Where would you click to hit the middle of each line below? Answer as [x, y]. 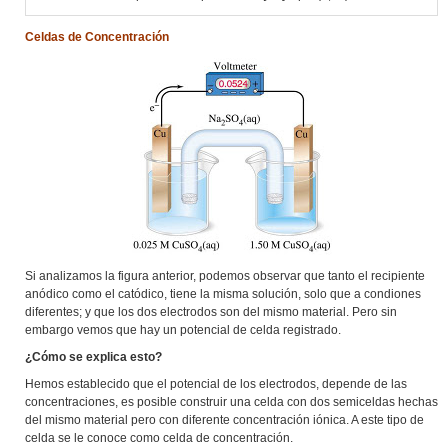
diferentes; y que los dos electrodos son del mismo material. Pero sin [211, 311]
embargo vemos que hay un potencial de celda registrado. [183, 329]
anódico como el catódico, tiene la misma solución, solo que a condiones [223, 293]
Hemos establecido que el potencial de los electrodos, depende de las [216, 383]
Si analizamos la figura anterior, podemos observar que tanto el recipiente [225, 275]
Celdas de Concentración [97, 36]
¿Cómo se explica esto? [93, 356]
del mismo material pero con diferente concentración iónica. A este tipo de [224, 419]
